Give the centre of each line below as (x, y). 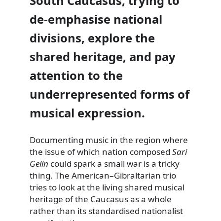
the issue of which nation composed (101, 152)
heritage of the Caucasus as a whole (101, 199)
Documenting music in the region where (109, 140)
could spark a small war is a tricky (114, 164)
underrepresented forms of (110, 94)
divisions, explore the (92, 38)
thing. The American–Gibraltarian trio (103, 176)
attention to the (76, 76)
